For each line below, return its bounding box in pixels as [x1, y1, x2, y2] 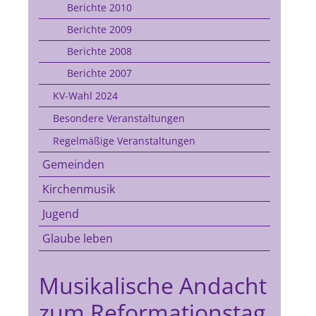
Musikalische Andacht [38, 270, 267, 300]
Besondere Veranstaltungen [52, 111, 185, 125]
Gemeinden [42, 157, 104, 172]
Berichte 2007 [66, 66, 132, 80]
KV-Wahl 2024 [52, 89, 118, 102]
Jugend [42, 206, 79, 221]
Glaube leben [42, 231, 113, 246]
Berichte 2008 [66, 44, 132, 58]
